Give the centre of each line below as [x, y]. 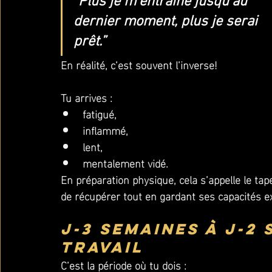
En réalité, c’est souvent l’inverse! [139, 64]
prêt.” [90, 42]
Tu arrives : [87, 97]
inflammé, [105, 130]
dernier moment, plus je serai [167, 22]
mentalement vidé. [125, 162]
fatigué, [100, 113]
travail [102, 247]
